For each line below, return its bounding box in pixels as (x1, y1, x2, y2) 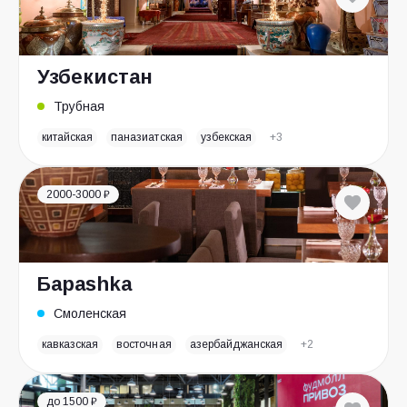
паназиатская (111, 131, 183, 144)
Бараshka (37, 273, 132, 295)
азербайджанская (189, 338, 283, 351)
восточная (116, 338, 172, 351)
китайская (42, 131, 94, 144)
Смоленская (54, 306, 126, 321)
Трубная (54, 99, 104, 114)
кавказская (42, 338, 99, 351)
